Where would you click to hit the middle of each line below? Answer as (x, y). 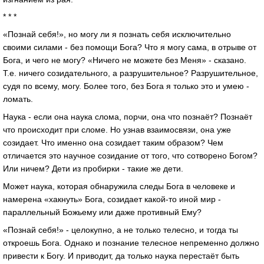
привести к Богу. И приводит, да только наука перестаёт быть (121, 255)
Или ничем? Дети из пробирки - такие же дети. (93, 168)
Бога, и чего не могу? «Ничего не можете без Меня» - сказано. (125, 60)
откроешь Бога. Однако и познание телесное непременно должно (131, 242)
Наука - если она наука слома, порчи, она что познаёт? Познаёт (128, 116)
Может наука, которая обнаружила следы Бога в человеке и (119, 186)
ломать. (18, 99)
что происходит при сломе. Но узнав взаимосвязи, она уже (117, 129)
